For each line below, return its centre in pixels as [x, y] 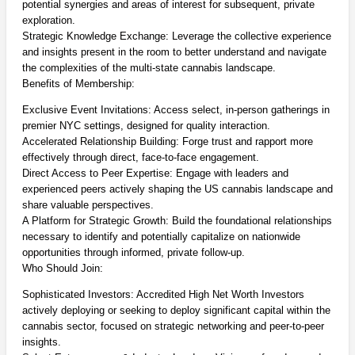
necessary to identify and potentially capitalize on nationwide [161, 237]
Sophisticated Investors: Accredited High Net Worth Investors [163, 295]
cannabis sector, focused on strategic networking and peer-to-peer [173, 326]
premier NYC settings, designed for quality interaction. [146, 126]
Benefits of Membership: [78, 84]
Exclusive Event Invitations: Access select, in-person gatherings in [176, 110]
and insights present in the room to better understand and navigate [174, 52]
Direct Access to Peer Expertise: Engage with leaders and [155, 174]
